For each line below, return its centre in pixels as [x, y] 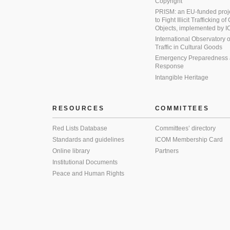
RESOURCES [79, 108]
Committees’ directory [185, 128]
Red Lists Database [80, 128]
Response [169, 66]
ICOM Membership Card [189, 140]
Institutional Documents [85, 162]
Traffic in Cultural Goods [188, 47]
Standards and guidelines [88, 140]
